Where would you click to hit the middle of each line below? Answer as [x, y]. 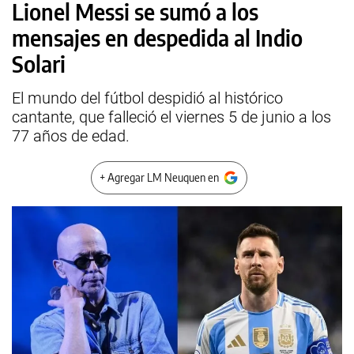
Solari [39, 64]
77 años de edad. [71, 136]
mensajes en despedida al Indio [157, 38]
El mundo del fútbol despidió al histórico [147, 98]
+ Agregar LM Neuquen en [159, 177]
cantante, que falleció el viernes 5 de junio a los [171, 117]
